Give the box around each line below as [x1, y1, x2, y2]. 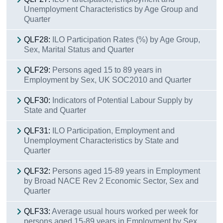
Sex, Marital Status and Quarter [24, 45, 134, 54]
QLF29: [24, 65, 51, 74]
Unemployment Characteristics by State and [24, 136, 179, 145]
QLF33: [24, 207, 51, 216]
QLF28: [24, 35, 51, 44]
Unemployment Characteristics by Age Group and [24, 4, 199, 13]
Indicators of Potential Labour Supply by [52, 96, 193, 105]
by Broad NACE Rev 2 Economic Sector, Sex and [24, 176, 199, 185]
